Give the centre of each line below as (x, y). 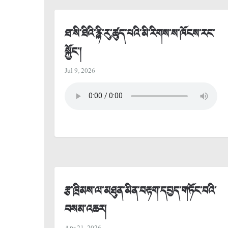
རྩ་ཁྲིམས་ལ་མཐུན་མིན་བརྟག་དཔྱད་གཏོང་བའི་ (140, 191)
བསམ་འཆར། (85, 209)
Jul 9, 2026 (80, 71)
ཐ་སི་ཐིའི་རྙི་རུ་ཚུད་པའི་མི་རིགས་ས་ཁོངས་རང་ (140, 34)
